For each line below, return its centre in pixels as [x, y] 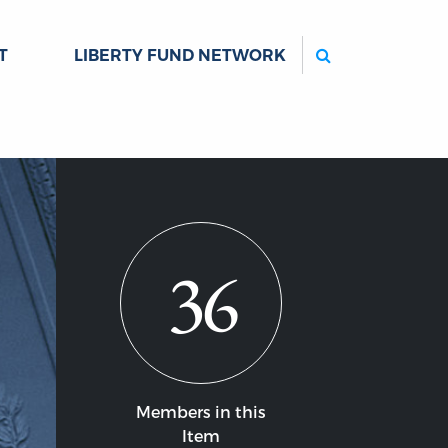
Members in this [201, 412]
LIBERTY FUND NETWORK [180, 55]
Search [358, 46]
